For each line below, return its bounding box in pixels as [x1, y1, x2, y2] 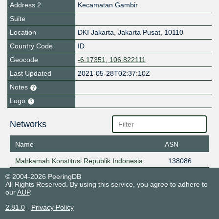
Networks [9, 119, 46, 130]
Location [10, 28, 36, 37]
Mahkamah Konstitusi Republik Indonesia [15, 156, 143, 165]
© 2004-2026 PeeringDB [5, 172, 81, 180]
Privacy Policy [31, 203, 74, 211]
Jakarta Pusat [118, 28, 161, 37]
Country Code [10, 42, 53, 50]
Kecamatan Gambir [78, 1, 138, 9]
